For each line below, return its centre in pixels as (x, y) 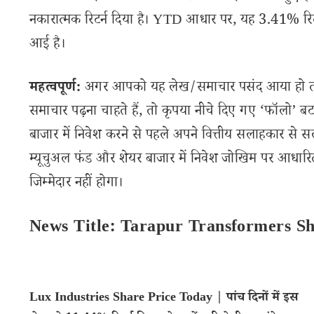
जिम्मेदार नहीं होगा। (76, 184)
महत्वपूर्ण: (55, 89)
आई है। (48, 46)
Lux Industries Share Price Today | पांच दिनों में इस (164, 299)
